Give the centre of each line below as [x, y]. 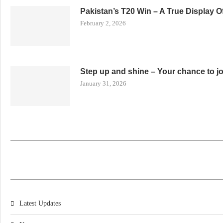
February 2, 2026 [103, 23]
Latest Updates [40, 203]
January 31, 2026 [103, 83]
